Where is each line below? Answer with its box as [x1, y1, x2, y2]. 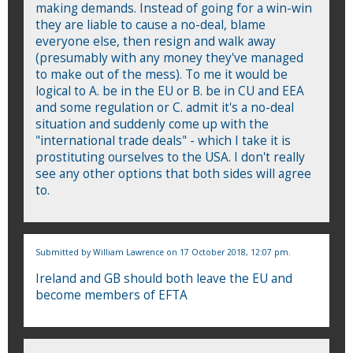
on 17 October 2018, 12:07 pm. [164, 246, 291, 258]
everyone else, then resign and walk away [35, 32, 276, 50]
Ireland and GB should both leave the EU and [35, 269, 292, 287]
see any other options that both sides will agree [35, 165, 311, 182]
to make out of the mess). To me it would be [35, 65, 288, 83]
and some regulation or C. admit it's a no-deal [35, 98, 294, 116]
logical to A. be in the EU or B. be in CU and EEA [35, 82, 304, 99]
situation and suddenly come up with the [35, 115, 269, 132]
